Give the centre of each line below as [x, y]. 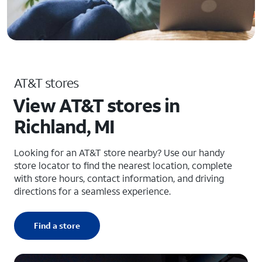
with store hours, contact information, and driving [119, 178]
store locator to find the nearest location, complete [123, 165]
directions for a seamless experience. [92, 191]
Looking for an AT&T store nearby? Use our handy [119, 152]
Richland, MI [65, 126]
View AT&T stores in [96, 105]
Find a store [57, 225]
